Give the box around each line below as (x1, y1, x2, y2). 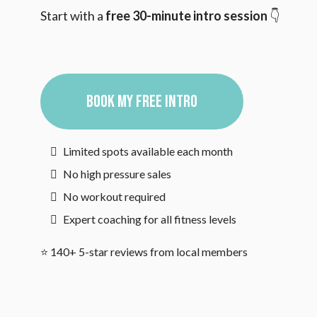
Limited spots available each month (63, 144, 233, 158)
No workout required (63, 190, 166, 203)
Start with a (40, 8, 105, 23)
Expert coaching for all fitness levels (63, 212, 236, 226)
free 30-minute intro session (105, 8, 267, 23)
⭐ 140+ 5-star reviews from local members (40, 245, 248, 258)
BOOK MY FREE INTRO (86, 91, 197, 112)
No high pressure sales (63, 167, 171, 180)
